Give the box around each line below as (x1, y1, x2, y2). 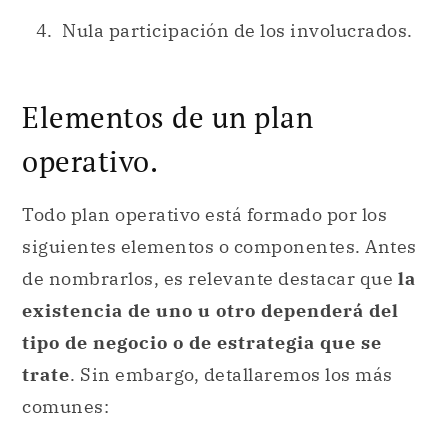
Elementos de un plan (22, 96, 313, 136)
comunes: (22, 394, 109, 418)
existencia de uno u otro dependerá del (22, 298, 399, 322)
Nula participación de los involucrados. (62, 18, 413, 42)
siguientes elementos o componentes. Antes (22, 234, 417, 258)
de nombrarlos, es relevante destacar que (22, 266, 398, 290)
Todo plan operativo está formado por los (22, 202, 387, 226)
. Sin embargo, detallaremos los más (70, 362, 393, 386)
